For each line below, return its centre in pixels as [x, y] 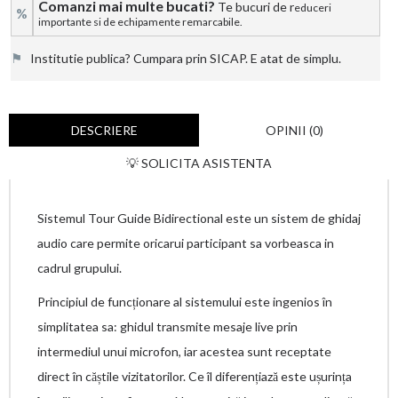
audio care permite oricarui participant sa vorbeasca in [186, 243]
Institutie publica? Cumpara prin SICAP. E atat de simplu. [182, 58]
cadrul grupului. [80, 268]
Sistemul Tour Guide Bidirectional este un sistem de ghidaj [199, 218]
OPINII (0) [294, 130]
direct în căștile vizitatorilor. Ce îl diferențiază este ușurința [195, 376]
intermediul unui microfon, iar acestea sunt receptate [184, 351]
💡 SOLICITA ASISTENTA [199, 163]
